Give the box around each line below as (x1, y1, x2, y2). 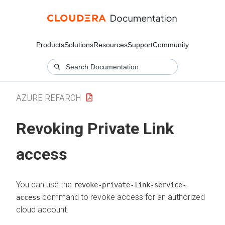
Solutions (64, 41, 93, 49)
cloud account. (16, 204, 69, 214)
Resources (93, 41, 128, 49)
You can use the (16, 179, 74, 189)
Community (153, 41, 189, 49)
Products (36, 41, 64, 49)
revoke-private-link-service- (74, 180, 186, 189)
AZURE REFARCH (16, 91, 81, 103)
